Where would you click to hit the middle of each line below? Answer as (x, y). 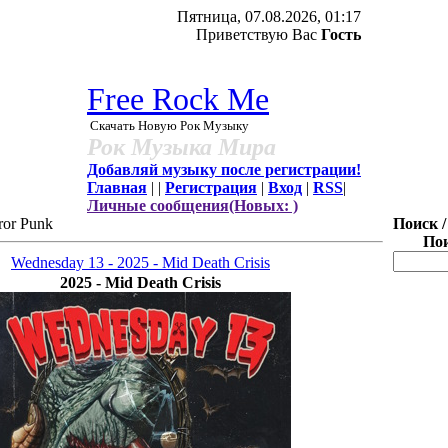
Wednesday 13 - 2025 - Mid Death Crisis (140, 262)
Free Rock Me (178, 99)
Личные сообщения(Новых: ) (192, 205)
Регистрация (211, 187)
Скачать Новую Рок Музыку (168, 125)
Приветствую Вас (256, 34)
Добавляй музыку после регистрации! (224, 169)
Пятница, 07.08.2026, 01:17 (269, 16)
